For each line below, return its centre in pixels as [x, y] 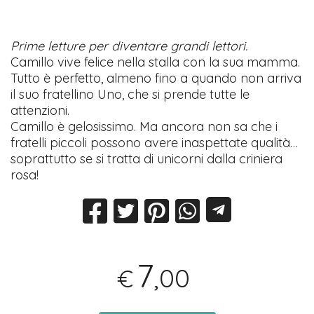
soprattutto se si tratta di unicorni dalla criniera [147, 159]
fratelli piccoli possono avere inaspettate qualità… [155, 143]
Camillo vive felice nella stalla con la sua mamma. [156, 62]
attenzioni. [40, 111]
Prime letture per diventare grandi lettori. [129, 46]
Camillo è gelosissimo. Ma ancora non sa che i [144, 127]
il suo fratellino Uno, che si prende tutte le [130, 95]
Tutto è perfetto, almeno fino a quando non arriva [156, 78]
